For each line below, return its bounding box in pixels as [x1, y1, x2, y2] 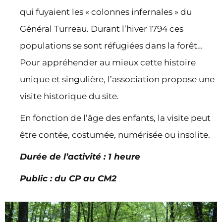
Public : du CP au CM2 [20, 173, 116, 183]
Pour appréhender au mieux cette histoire [20, 57, 196, 67]
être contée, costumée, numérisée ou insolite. [20, 130, 210, 140]
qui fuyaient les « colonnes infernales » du [20, 7, 192, 17]
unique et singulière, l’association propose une [20, 74, 215, 84]
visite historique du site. [20, 91, 119, 101]
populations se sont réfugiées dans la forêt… [20, 41, 203, 51]
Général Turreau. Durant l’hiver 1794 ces [20, 24, 183, 34]
